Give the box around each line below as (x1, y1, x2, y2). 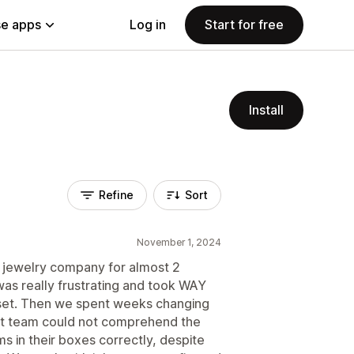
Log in (130, 17, 166, 32)
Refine (99, 188, 134, 201)
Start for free (205, 17, 284, 32)
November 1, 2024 (137, 236, 221, 248)
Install (249, 102, 284, 118)
